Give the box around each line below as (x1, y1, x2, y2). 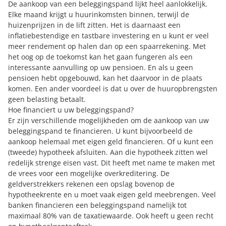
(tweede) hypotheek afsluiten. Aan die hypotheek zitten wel (8, 147, 208, 157)
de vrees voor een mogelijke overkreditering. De (8, 168, 169, 178)
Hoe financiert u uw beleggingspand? (8, 105, 134, 115)
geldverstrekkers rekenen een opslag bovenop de (8, 179, 175, 189)
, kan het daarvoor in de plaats (99, 73, 202, 83)
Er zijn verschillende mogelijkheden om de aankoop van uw (8, 116, 209, 125)
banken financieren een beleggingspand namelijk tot (8, 200, 187, 210)
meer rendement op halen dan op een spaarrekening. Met (8, 41, 206, 51)
